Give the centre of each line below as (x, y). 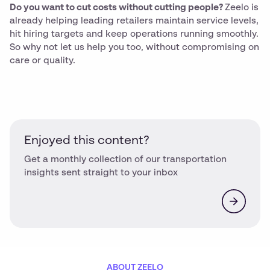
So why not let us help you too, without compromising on (134, 47)
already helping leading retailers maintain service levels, (134, 21)
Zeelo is (242, 8)
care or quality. (44, 61)
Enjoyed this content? (87, 141)
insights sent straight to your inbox (101, 173)
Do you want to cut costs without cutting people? (117, 8)
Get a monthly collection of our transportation (125, 159)
